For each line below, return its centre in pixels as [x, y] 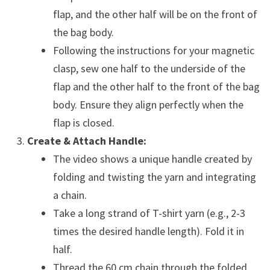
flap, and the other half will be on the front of [155, 14]
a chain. [70, 195]
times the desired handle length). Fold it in [148, 231]
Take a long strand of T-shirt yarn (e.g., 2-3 [149, 213]
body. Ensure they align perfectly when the [148, 104]
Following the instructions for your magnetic [153, 50]
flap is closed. [83, 122]
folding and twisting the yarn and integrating [154, 177]
